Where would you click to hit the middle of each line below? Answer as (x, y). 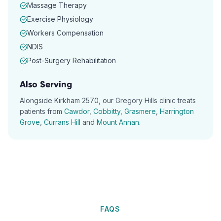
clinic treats (177, 100)
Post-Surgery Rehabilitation (72, 60)
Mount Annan (118, 122)
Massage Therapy (57, 5)
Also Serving (46, 84)
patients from (41, 111)
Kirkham (67, 100)
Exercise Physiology (60, 19)
